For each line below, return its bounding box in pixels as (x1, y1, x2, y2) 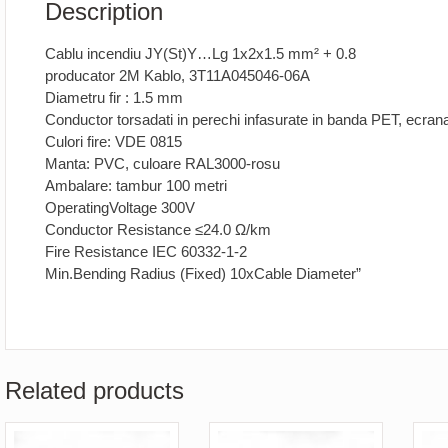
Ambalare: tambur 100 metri (45, 177, 228, 195)
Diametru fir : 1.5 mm (45, 89, 184, 107)
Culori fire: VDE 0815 (45, 133, 183, 151)
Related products (5, 376, 185, 404)
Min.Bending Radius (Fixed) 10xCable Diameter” (45, 265, 362, 283)
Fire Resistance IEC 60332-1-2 (45, 243, 248, 261)
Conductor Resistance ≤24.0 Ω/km (45, 221, 272, 239)
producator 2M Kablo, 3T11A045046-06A (45, 67, 311, 85)
